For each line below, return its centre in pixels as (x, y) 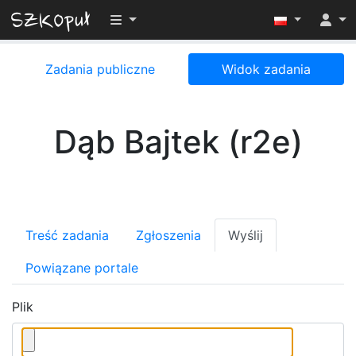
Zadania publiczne (100, 69)
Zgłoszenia (168, 235)
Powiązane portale (82, 268)
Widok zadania (266, 69)
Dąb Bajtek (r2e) (178, 142)
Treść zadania (67, 235)
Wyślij (246, 235)
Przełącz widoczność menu (192, 19)
